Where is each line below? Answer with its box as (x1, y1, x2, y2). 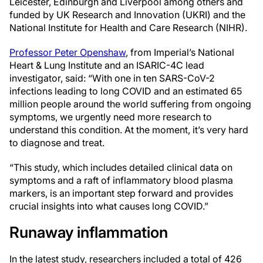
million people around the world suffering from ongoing (9, 98, 251, 110)
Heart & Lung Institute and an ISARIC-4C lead (9, 59, 204, 71)
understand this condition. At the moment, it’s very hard (9, 124, 248, 136)
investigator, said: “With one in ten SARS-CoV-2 (9, 72, 215, 84)
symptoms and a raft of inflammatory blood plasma (9, 174, 233, 186)
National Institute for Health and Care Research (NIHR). (9, 22, 247, 33)
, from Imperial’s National (126, 46, 234, 58)
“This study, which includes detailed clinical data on (9, 161, 232, 173)
